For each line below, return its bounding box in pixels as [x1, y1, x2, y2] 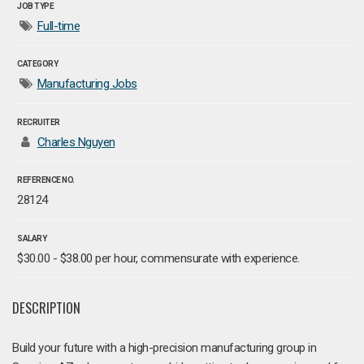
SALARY [17, 233, 46, 243]
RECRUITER [17, 117, 60, 127]
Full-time [37, 18, 80, 33]
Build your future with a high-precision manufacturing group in [12, 340, 316, 355]
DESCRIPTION [12, 297, 80, 318]
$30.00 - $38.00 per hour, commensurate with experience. [17, 250, 300, 266]
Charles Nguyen [37, 134, 115, 149]
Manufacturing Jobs [37, 76, 137, 92]
